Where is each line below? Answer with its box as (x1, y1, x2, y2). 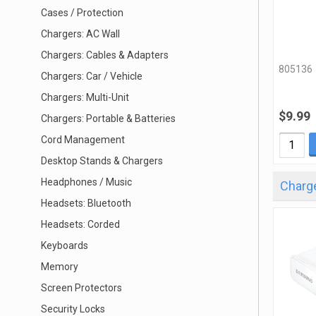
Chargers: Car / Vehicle (41, 71, 142, 82)
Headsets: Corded (41, 219, 120, 230)
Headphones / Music (41, 176, 132, 188)
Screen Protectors (41, 282, 122, 293)
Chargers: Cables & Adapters (41, 49, 169, 61)
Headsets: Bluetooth (41, 197, 131, 209)
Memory (41, 261, 78, 272)
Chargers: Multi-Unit (41, 92, 129, 103)
